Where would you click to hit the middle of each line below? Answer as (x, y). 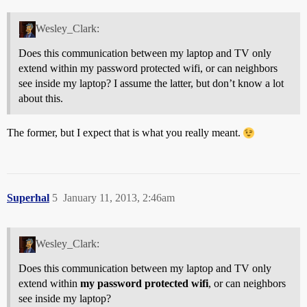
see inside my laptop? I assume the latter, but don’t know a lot (151, 83)
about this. (41, 98)
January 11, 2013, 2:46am (119, 197)
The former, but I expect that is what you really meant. (125, 132)
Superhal (28, 197)
